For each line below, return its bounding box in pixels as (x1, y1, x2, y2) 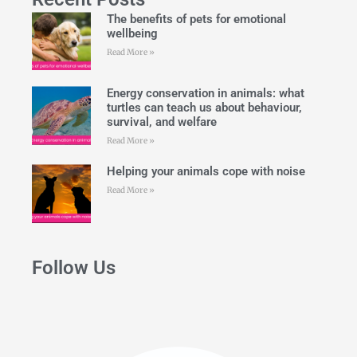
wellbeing (106, 25, 158, 41)
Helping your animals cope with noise (106, 164, 305, 179)
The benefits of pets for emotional (106, 11, 286, 26)
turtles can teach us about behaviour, (106, 100, 302, 116)
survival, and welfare (106, 115, 217, 130)
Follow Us (32, 256, 116, 279)
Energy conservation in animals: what (106, 86, 304, 101)
